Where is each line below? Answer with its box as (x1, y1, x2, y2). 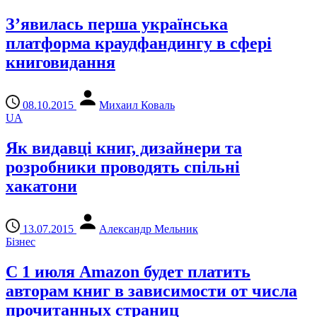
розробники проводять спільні (6, 158, 240, 177)
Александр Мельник (99, 223, 198, 236)
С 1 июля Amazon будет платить (6, 262, 250, 281)
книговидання (6, 53, 115, 72)
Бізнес (6, 236, 35, 248)
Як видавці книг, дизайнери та (6, 139, 242, 158)
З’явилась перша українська (6, 15, 228, 34)
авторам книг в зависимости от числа (6, 281, 297, 300)
